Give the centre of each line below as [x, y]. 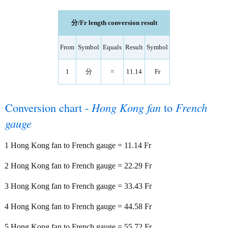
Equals [112, 47]
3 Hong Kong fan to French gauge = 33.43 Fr [78, 186]
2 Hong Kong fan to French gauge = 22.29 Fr [78, 166]
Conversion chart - [48, 107]
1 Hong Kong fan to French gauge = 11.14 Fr [78, 145]
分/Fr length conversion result [114, 23]
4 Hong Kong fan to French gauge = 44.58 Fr [78, 206]
